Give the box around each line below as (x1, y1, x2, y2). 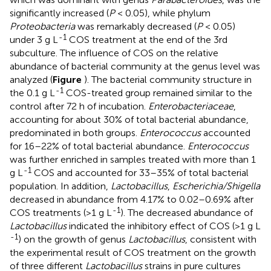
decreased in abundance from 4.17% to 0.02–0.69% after (10, 194, 253, 206)
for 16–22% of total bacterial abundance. (10, 140, 188, 152)
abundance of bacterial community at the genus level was (10, 60, 260, 73)
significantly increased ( (10, 7, 109, 19)
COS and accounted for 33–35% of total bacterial (31, 167, 249, 179)
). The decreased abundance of (120, 207, 253, 219)
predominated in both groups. (10, 127, 140, 139)
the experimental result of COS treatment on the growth (10, 247, 256, 259)
